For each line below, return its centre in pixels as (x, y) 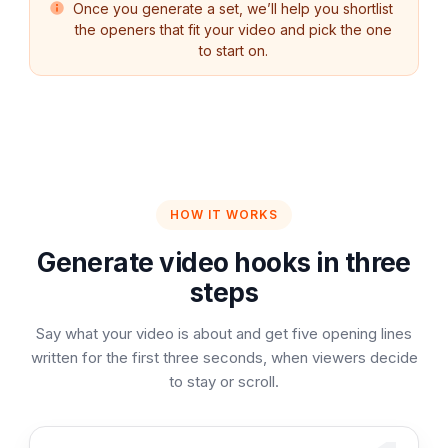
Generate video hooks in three (224, 262)
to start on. (233, 50)
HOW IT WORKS (224, 214)
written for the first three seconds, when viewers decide (224, 357)
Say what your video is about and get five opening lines (224, 333)
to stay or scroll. (224, 381)
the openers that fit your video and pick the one (233, 29)
